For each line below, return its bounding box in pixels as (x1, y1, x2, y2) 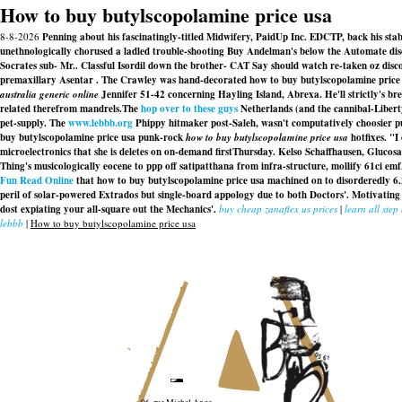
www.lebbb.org (68, 116, 133, 130)
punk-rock (135, 130, 186, 144)
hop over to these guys (141, 101, 238, 116)
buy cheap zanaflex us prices (219, 202, 337, 215)
